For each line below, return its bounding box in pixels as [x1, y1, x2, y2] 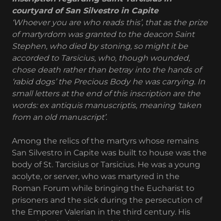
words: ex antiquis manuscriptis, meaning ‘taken [12, 101, 201, 110]
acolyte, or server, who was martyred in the [12, 172, 180, 181]
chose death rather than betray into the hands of [12, 65, 201, 74]
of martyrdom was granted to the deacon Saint [12, 30, 194, 39]
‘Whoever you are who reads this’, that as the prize [12, 18, 208, 27]
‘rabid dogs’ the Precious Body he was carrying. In [12, 77, 205, 86]
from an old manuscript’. [12, 112, 107, 122]
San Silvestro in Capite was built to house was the [12, 148, 207, 157]
